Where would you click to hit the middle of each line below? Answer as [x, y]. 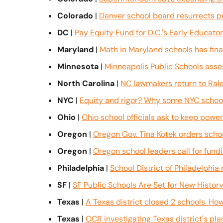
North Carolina [86, 83]
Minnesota [78, 66]
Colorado [75, 16]
